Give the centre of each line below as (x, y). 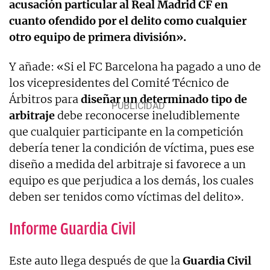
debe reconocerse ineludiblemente (149, 115)
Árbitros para (44, 99)
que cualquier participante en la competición (126, 131)
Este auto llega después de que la (95, 260)
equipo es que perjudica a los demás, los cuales (131, 180)
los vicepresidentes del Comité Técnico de (119, 83)
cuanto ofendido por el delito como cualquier (128, 20)
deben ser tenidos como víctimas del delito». (126, 196)
